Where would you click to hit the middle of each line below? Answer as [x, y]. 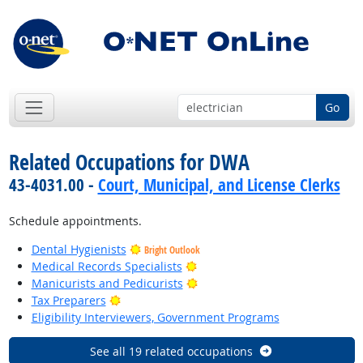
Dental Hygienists [79, 250]
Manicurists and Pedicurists [107, 284]
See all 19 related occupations [172, 351]
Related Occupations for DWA [129, 162]
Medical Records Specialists [107, 267]
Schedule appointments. [75, 221]
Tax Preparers [68, 301]
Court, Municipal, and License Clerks [219, 185]
